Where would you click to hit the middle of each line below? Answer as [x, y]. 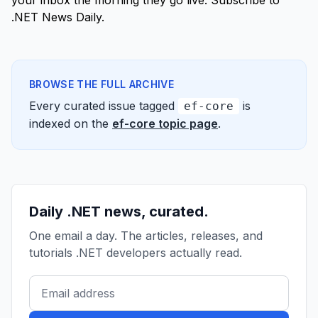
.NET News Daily [56, 17]
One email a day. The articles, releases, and [146, 236]
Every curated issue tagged [104, 106]
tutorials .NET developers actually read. [136, 253]
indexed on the [71, 124]
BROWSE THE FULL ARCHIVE [102, 84]
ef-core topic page [165, 124]
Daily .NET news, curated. [119, 212]
